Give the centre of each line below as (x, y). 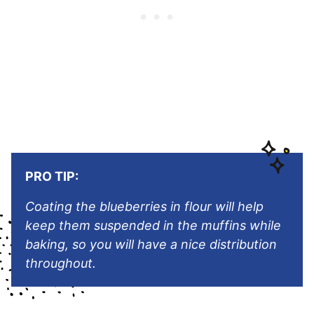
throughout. (61, 264)
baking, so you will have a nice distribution (151, 245)
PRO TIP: (52, 177)
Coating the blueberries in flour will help (144, 207)
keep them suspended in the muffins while (153, 226)
